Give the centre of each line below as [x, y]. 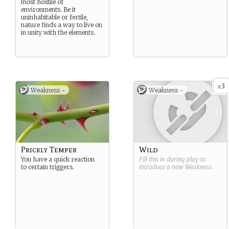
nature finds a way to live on [62, 25]
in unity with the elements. [58, 32]
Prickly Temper [49, 150]
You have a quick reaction [58, 159]
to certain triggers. [48, 167]
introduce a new [162, 167]
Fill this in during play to [173, 159]
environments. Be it [48, 9]
